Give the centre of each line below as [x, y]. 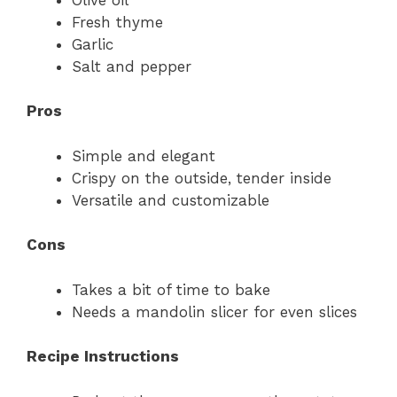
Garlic [93, 44]
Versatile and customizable [171, 200]
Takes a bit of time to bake [171, 289]
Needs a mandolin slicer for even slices [214, 311]
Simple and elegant [144, 156]
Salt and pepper [132, 66]
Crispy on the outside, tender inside [202, 178]
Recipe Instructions [103, 357]
